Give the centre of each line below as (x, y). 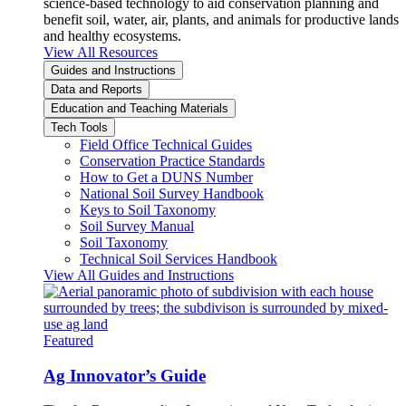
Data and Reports (97, 89)
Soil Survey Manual (137, 226)
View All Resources (101, 52)
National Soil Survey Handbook (172, 193)
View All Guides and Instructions (139, 275)
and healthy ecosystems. (112, 35)
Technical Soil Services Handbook (179, 258)
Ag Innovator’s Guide (125, 375)
